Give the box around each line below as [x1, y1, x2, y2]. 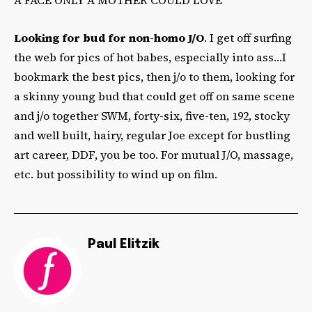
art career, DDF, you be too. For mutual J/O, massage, [14, 146, 293, 162]
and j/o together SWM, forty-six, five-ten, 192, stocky [14, 107, 290, 123]
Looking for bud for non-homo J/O [14, 29, 204, 45]
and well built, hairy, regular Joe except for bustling [14, 127, 290, 143]
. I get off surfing [204, 29, 292, 45]
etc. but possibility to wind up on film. [14, 166, 217, 182]
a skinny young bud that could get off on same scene [14, 88, 295, 104]
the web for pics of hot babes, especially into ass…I [14, 49, 286, 65]
